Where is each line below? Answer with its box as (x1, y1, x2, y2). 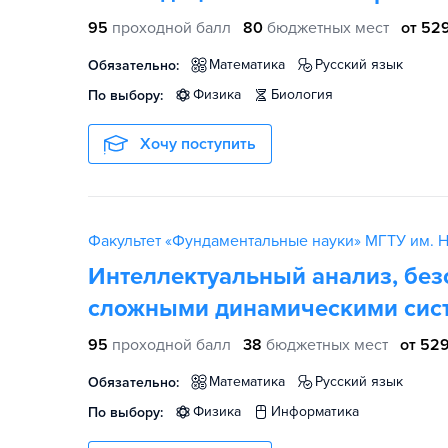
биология (279, 86, 333, 103)
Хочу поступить (140, 134, 256, 154)
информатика (281, 403, 359, 420)
